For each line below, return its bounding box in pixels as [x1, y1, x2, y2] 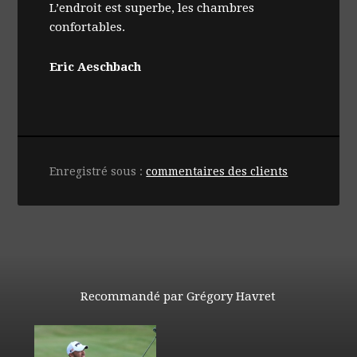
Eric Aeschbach [49, 60, 142, 75]
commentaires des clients [146, 165, 288, 178]
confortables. [49, 20, 126, 35]
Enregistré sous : [49, 165, 147, 178]
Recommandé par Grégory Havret [80, 289, 277, 304]
